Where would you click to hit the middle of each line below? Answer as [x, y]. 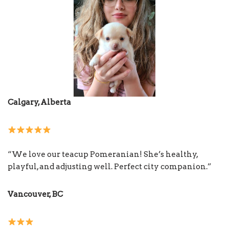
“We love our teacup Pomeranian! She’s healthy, [103, 155]
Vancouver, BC [35, 194]
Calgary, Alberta [39, 102]
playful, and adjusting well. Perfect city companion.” [110, 167]
